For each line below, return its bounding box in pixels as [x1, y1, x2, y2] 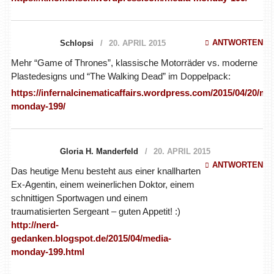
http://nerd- [10, 219, 59, 230]
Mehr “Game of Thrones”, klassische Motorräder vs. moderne [10, 57, 257, 68]
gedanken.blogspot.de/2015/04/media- [10, 232, 171, 243]
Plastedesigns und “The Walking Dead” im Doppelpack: [10, 70, 231, 81]
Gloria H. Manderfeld [59, 146, 138, 156]
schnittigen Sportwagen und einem [10, 192, 148, 203]
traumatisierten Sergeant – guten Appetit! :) [10, 206, 180, 217]
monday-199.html [10, 246, 84, 257]
